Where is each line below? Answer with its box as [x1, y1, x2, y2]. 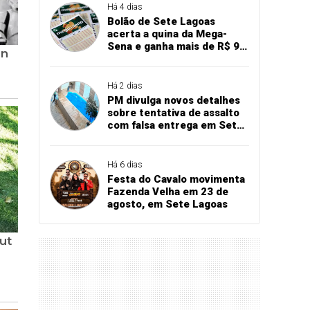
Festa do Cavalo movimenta [107, 172, 245, 185]
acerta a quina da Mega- [107, 27, 227, 40]
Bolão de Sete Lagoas [107, 15, 215, 28]
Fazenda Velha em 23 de [107, 185, 228, 198]
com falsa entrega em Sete [107, 118, 243, 131]
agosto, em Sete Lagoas [107, 197, 228, 210]
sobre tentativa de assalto [107, 106, 239, 119]
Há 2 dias [107, 80, 143, 91]
